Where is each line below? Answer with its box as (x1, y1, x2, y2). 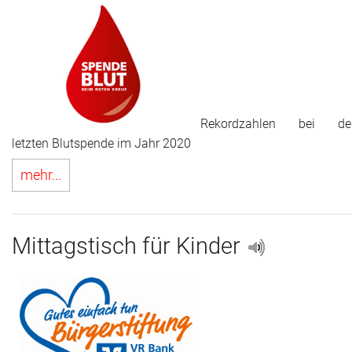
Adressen (12, 18, 55, 34)
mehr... (20, 167, 61, 183)
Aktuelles (12, 53, 54, 68)
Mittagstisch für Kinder (12, 232, 246, 259)
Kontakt (12, 87, 47, 103)
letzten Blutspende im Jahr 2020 (12, 135, 191, 151)
